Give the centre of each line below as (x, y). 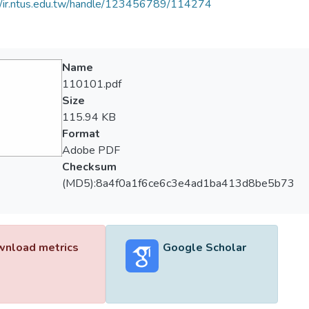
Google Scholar (204, 248)
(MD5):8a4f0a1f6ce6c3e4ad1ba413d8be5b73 (178, 183)
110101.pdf (91, 84)
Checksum (89, 167)
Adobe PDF (91, 150)
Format (81, 134)
